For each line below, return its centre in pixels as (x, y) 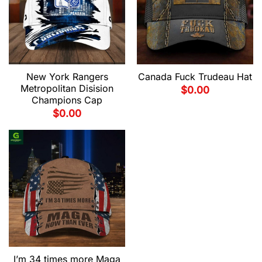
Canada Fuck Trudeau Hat (195, 76)
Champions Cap (67, 100)
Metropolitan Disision (67, 88)
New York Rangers (67, 76)
